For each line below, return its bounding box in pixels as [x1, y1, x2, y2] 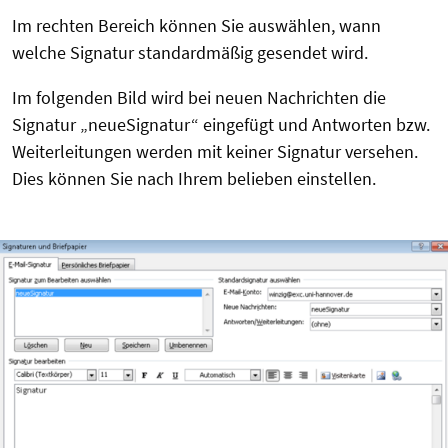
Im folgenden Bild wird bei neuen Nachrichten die [12, 86, 386, 110]
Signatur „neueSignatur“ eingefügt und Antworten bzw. [12, 113, 430, 137]
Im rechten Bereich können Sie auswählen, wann [12, 14, 381, 38]
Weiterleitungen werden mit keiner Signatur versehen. [12, 140, 418, 164]
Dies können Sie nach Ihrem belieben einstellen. [12, 167, 376, 191]
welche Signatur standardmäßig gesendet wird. [12, 41, 368, 65]
